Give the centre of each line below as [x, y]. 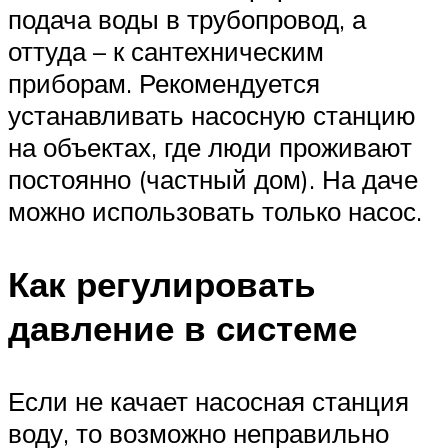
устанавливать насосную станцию [212, 115]
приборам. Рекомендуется [164, 83]
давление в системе [182, 328]
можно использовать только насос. [215, 211]
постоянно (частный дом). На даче [213, 179]
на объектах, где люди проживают [210, 147]
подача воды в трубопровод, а [187, 19]
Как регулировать [162, 284]
